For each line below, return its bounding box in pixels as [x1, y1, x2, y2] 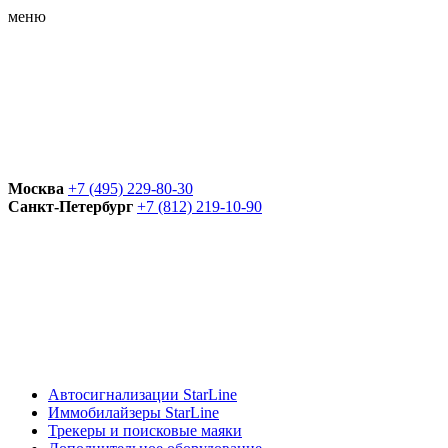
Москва [8, 180, 64, 197]
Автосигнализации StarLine [48, 386, 237, 403]
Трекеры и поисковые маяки [48, 422, 242, 439]
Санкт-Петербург [8, 198, 133, 215]
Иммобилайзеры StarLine [48, 404, 219, 421]
